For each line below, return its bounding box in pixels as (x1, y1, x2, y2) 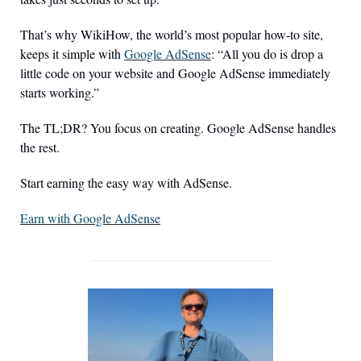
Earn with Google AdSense (20, 210, 160, 227)
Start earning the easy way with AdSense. (20, 174, 232, 192)
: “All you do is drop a (211, 45, 323, 63)
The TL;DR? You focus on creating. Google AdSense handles (20, 119, 336, 137)
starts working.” (20, 84, 99, 102)
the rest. (20, 139, 60, 156)
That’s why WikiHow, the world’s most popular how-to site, (20, 26, 323, 44)
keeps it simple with (20, 45, 124, 63)
